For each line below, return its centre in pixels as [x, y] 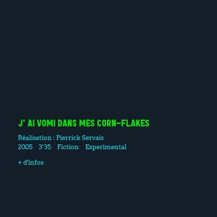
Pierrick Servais [80, 137]
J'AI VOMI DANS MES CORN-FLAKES [84, 124]
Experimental [106, 147]
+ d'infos [31, 162]
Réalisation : [37, 137]
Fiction [68, 147]
